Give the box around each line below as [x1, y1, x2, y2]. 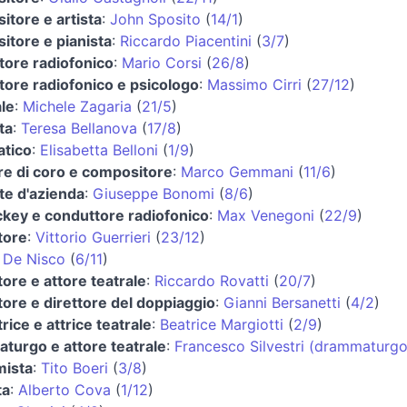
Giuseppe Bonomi [92, 184, 214, 203]
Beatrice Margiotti [159, 314, 283, 333]
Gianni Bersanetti [223, 293, 341, 312]
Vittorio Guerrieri [35, 227, 151, 246]
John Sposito [109, 9, 201, 28]
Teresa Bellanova [20, 118, 137, 137]
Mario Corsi [121, 53, 202, 72]
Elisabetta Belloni [39, 140, 158, 159]
